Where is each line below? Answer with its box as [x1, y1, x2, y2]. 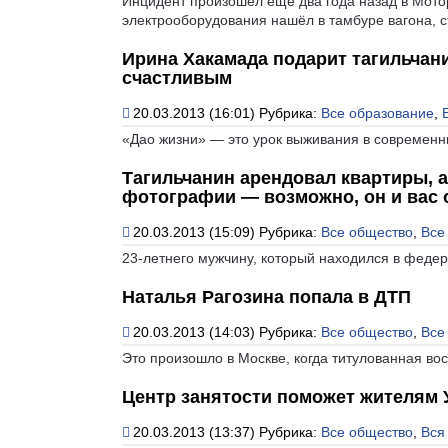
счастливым [122, 67, 232, 88]
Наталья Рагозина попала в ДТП [122, 286, 411, 307]
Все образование [321, 104, 434, 121]
